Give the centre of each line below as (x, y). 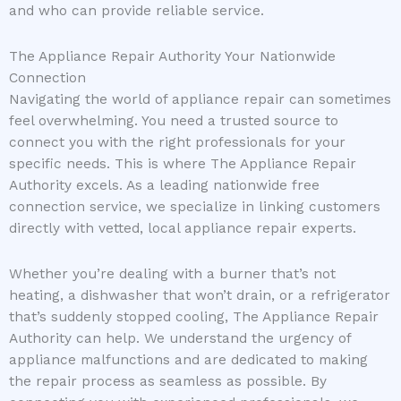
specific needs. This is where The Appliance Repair (183, 163)
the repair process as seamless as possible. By (168, 381)
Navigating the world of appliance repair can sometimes (200, 99)
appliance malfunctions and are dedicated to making (188, 359)
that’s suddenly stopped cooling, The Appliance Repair (194, 316)
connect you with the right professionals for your (177, 142)
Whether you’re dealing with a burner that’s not (172, 273)
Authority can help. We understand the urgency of (180, 338)
